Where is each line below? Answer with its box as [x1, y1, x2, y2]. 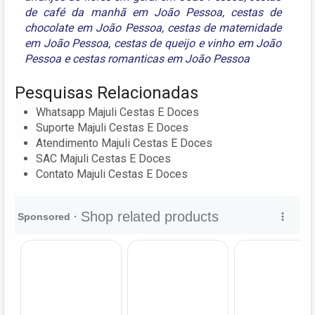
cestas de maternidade [167, 20, 282, 34]
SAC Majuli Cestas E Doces [36, 151, 171, 165]
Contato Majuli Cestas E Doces [36, 167, 188, 181]
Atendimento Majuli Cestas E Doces [36, 136, 212, 150]
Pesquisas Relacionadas [15, 82, 198, 103]
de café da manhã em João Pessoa [25, 5, 223, 19]
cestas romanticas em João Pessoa [72, 51, 250, 65]
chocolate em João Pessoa [25, 20, 162, 34]
